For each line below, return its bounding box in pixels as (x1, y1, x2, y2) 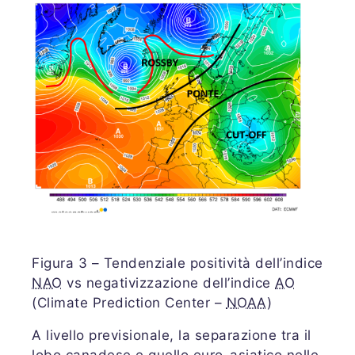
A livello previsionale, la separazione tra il (32, 326, 311, 343)
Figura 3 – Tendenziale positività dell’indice (32, 254, 323, 271)
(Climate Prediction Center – (32, 294, 227, 311)
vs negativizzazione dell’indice (62, 274, 275, 291)
